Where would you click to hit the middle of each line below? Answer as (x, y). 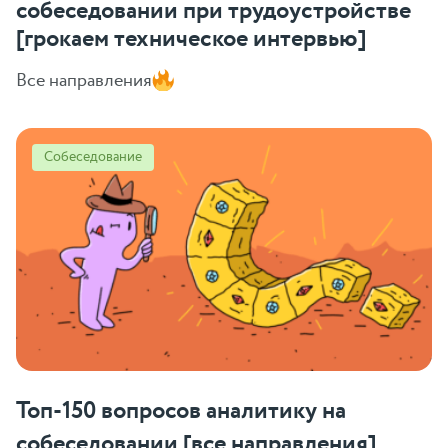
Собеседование (93, 157)
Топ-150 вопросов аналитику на (181, 411)
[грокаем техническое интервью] (191, 40)
